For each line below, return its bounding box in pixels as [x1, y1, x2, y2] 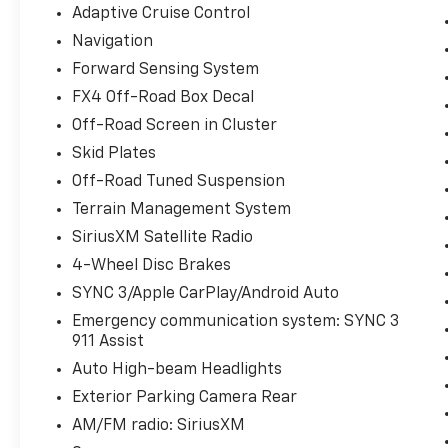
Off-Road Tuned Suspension [72, 173, 286, 190]
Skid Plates [72, 145, 157, 162]
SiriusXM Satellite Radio [72, 229, 254, 246]
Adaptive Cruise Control [72, 5, 251, 22]
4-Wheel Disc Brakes [72, 257, 232, 274]
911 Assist [72, 333, 145, 350]
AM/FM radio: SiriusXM [72, 417, 246, 434]
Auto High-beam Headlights [72, 361, 283, 378]
